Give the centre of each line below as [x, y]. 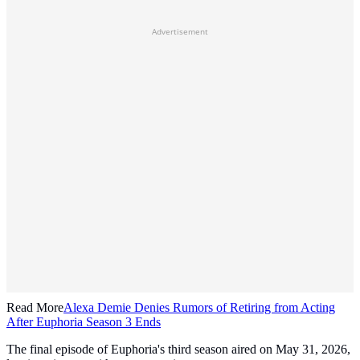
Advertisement [180, 32]
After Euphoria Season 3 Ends [84, 322]
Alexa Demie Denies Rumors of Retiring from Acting [199, 308]
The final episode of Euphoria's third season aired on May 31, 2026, [178, 350]
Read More [35, 308]
